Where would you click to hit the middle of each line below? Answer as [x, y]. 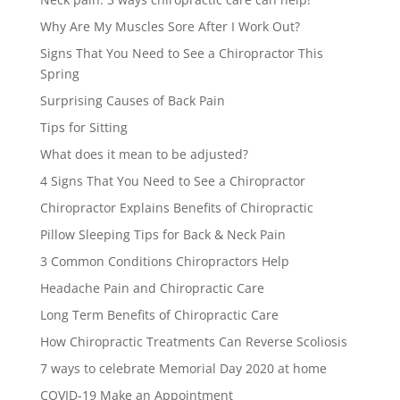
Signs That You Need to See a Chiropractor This [181, 53]
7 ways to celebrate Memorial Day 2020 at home [183, 368]
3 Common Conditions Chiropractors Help [164, 261]
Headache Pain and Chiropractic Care [152, 287]
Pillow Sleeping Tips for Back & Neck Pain [162, 234]
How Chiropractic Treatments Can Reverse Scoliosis [193, 341]
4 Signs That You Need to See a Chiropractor [172, 180]
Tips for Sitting [83, 127]
